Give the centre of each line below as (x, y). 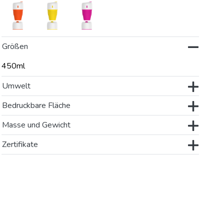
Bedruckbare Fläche (36, 106)
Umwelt (16, 86)
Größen (15, 47)
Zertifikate (20, 145)
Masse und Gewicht (36, 125)
